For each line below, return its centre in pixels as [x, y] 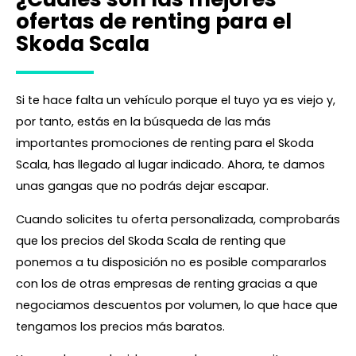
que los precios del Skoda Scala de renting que [151, 240]
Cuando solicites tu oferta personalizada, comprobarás [178, 219]
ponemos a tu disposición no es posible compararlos [171, 262]
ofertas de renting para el [154, 21]
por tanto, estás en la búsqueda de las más [143, 122]
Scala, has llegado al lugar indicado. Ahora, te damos [170, 165]
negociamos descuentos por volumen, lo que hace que [177, 305]
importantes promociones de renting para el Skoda [165, 143]
